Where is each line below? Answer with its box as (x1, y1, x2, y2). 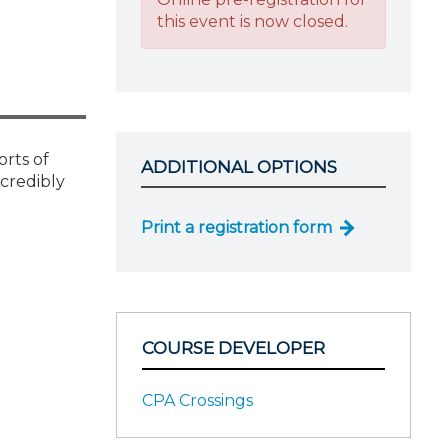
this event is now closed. (157, 11, 348, 31)
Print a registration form (141, 218, 332, 237)
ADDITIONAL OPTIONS (141, 156, 337, 177)
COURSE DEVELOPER (142, 338, 325, 358)
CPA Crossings (142, 390, 253, 410)
